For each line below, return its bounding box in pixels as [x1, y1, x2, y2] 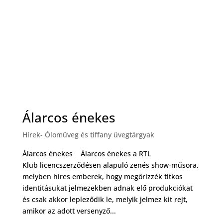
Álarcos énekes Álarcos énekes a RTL [22, 148, 151, 158]
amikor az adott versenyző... [22, 206, 116, 216]
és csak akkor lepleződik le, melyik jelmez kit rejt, [22, 194, 188, 204]
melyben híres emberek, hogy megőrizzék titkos [22, 171, 183, 181]
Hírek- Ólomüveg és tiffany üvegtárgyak [22, 129, 154, 139]
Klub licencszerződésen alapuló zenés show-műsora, [22, 160, 199, 170]
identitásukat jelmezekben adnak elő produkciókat [22, 183, 193, 193]
